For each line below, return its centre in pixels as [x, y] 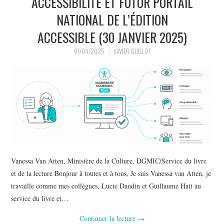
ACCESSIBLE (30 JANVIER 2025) [112, 37]
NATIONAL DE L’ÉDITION [112, 19]
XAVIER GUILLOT [132, 51]
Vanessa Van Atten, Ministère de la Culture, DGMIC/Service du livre [109, 160]
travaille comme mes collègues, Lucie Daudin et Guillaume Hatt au [106, 185]
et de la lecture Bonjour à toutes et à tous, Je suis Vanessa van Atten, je [111, 173]
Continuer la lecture [108, 218]
